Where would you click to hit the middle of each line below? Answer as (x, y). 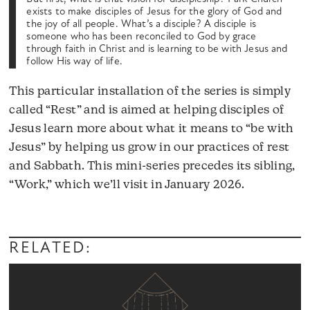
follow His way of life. (74, 62)
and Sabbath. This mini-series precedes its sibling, (152, 166)
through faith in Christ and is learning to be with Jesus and (157, 50)
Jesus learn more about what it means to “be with (152, 129)
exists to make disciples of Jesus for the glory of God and (154, 12)
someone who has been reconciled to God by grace (142, 37)
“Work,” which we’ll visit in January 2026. (127, 185)
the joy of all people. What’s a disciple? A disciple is (141, 25)
